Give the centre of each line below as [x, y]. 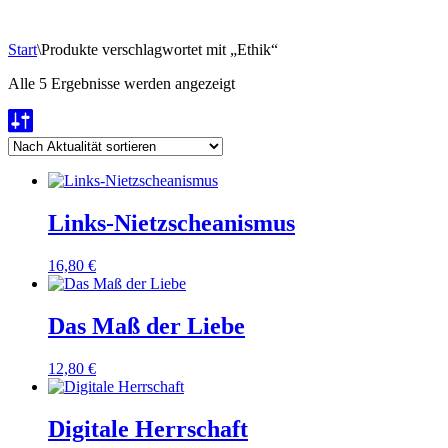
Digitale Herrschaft [148, 428]
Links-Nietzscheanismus [171, 222]
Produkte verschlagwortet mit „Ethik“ [159, 49]
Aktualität [265, 100]
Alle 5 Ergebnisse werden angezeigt [121, 83]
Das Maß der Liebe [146, 325]
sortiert [255, 118]
